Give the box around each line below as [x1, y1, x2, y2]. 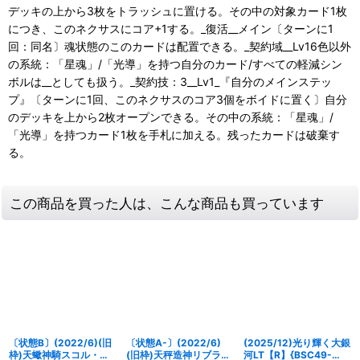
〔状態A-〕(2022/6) [126, 336, 221, 349]
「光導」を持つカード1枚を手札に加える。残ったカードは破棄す [8, 127, 340, 141]
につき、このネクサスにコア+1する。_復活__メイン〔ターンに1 [8, 21, 333, 35]
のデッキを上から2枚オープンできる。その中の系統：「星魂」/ [8, 109, 333, 124]
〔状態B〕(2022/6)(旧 [9, 336, 112, 349]
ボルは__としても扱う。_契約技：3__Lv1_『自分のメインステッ [8, 74, 332, 88]
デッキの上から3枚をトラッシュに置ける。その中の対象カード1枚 [8, 3, 347, 18]
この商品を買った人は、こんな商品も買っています [10, 194, 324, 211]
